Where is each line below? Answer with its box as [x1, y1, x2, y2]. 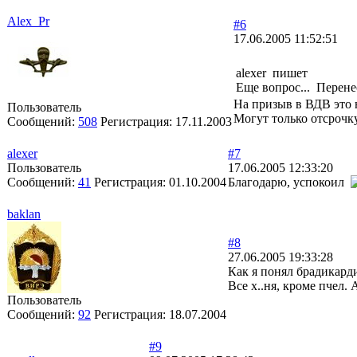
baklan [7, 207, 41, 221]
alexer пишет [236, 66, 308, 80]
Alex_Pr [7, 14, 49, 28]
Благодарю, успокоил [228, 175, 351, 189]
